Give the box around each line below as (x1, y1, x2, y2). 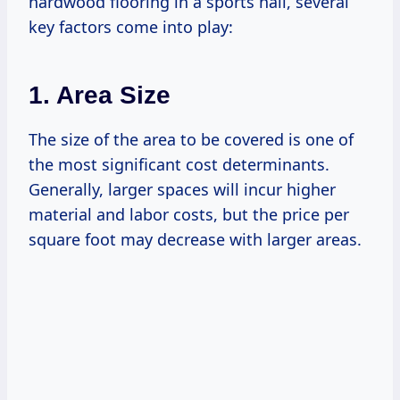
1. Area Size (29, 81, 171, 110)
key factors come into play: (29, 16, 233, 38)
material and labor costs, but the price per (29, 204, 349, 226)
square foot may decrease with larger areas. (29, 229, 362, 251)
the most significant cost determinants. (29, 154, 329, 176)
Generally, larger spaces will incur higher (29, 179, 336, 201)
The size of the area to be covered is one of (29, 129, 354, 151)
